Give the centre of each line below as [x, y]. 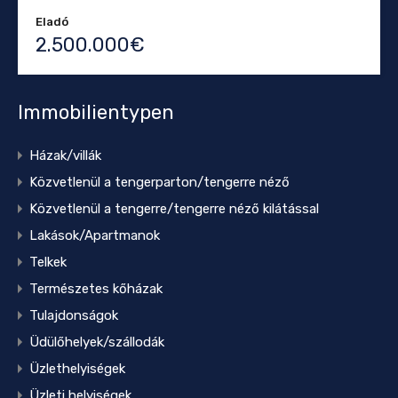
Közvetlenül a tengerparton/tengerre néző [159, 183]
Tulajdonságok [74, 316]
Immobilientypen [96, 113]
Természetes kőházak [96, 289]
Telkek [48, 263]
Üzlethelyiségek [77, 369]
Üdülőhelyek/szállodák [97, 342]
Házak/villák [65, 156]
